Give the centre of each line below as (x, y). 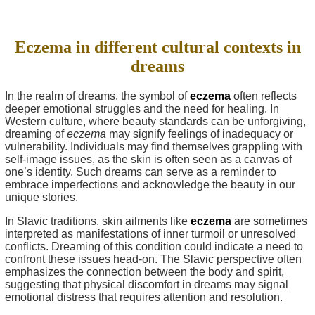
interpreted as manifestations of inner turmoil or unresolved (150, 233)
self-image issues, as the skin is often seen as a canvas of (148, 159)
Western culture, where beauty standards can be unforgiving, (155, 121)
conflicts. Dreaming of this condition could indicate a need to (154, 246)
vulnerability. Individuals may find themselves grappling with (154, 146)
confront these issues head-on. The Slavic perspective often (153, 259)
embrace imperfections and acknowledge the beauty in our (150, 184)
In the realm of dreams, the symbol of (97, 96)
